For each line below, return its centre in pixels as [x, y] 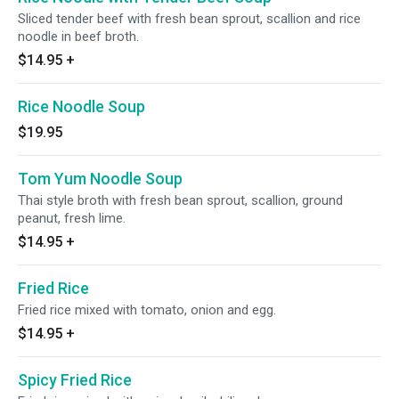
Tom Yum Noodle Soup [100, 179]
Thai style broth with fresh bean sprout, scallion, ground [180, 200]
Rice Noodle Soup [81, 106]
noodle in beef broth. [78, 37]
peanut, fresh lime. [72, 218]
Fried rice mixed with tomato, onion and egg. [147, 310]
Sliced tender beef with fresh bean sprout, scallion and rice [189, 19]
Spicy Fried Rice [75, 380]
